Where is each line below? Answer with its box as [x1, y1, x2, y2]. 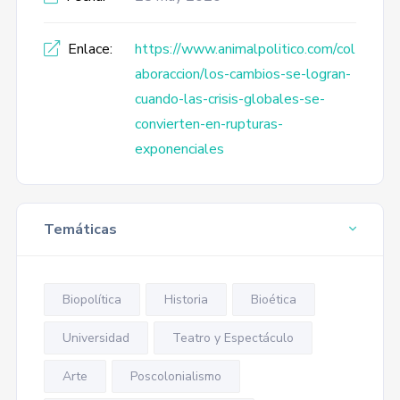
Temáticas [43, 220, 117, 239]
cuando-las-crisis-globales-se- [134, 89, 325, 109]
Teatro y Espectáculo [171, 329, 294, 346]
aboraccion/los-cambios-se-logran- [134, 64, 351, 84]
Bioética [250, 291, 296, 308]
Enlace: [63, 39, 112, 59]
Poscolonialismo [129, 368, 221, 385]
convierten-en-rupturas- [134, 114, 283, 134]
